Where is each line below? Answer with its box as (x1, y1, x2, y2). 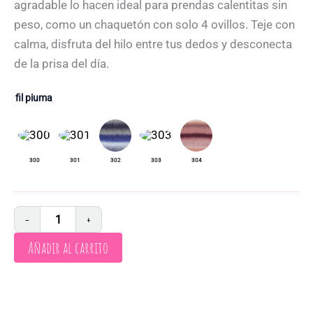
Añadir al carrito (28, 238, 108, 259)
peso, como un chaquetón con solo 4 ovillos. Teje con (14, 17, 295, 32)
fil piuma (15, 92, 52, 104)
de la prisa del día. (14, 57, 109, 71)
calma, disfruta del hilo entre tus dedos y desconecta (14, 37, 292, 52)
